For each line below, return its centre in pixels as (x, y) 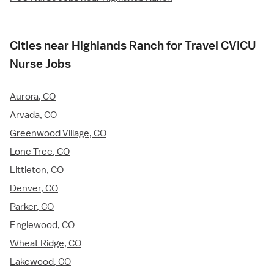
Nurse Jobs (40, 64)
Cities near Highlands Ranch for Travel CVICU (133, 46)
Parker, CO (32, 207)
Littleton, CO (37, 170)
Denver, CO (34, 189)
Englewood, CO (42, 225)
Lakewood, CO (40, 262)
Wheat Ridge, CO (46, 244)
